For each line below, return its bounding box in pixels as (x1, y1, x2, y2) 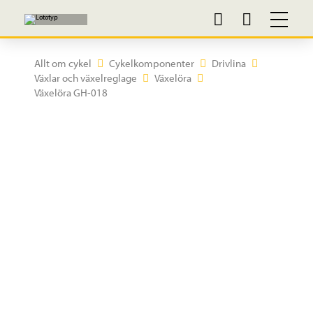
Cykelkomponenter (108, 56, 194, 71)
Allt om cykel (34, 56, 92, 71)
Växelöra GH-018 (34, 85, 108, 100)
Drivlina (211, 56, 246, 71)
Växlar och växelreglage (34, 71, 137, 85)
